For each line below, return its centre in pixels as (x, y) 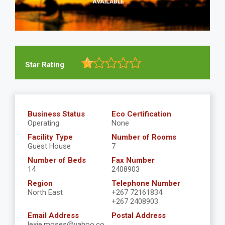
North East (45, 192)
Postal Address (138, 215)
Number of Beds (57, 160)
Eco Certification (141, 114)
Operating (43, 123)
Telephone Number (146, 183)
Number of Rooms (144, 137)
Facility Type (50, 137)
